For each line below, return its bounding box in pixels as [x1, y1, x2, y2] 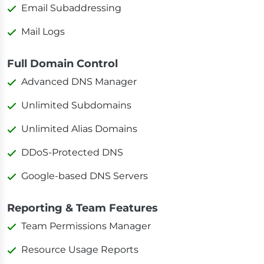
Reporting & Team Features [7, 201, 158, 214]
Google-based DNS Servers [21, 170, 148, 181]
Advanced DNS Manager [21, 75, 137, 87]
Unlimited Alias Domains [21, 123, 137, 134]
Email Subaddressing [21, 2, 121, 14]
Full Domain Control [7, 57, 118, 70]
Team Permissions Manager [21, 220, 151, 232]
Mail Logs [21, 25, 65, 37]
